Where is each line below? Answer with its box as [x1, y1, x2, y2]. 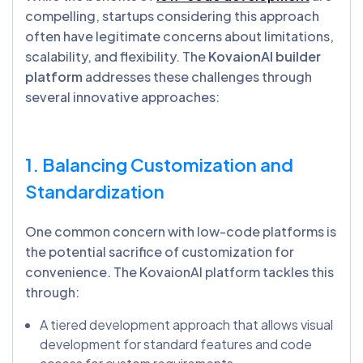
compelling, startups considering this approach [25, 7, 319, 25]
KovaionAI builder [208, 48, 321, 66]
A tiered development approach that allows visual [40, 316, 333, 334]
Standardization [25, 180, 164, 203]
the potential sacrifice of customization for [25, 243, 294, 261]
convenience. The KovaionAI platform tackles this [25, 263, 334, 281]
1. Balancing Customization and [25, 153, 293, 177]
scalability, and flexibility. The [25, 48, 208, 66]
